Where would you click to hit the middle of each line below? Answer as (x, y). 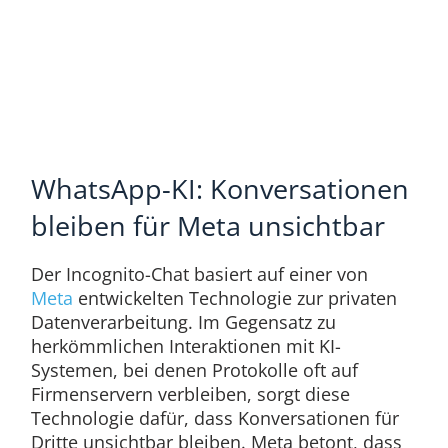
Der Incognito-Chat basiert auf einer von (199, 274)
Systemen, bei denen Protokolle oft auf (194, 370)
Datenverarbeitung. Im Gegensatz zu (183, 322)
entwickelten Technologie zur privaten (234, 298)
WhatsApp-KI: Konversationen (219, 189)
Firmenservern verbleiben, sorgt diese (190, 394)
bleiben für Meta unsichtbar (207, 226)
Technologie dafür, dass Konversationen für (214, 418)
